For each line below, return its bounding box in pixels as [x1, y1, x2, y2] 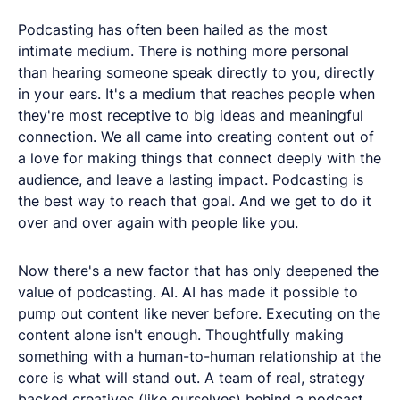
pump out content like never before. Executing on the [18, 304, 380, 322]
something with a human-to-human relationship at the [18, 346, 381, 365]
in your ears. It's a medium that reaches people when [18, 84, 375, 103]
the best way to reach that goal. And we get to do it [18, 191, 371, 210]
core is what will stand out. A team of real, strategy [18, 368, 365, 387]
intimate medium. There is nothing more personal [18, 41, 349, 60]
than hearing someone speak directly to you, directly [18, 62, 375, 81]
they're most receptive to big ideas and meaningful [18, 105, 363, 124]
